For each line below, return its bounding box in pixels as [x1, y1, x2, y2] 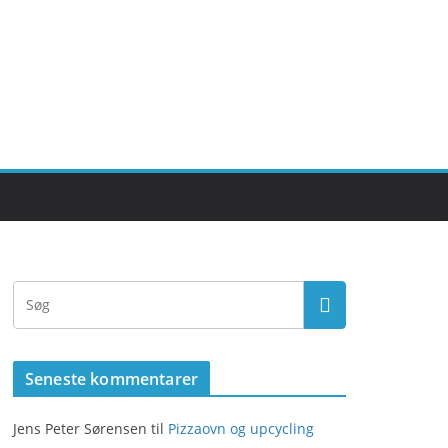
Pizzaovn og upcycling [168, 419, 314, 438]
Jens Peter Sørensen [13, 419, 147, 438]
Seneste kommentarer [25, 368, 199, 390]
